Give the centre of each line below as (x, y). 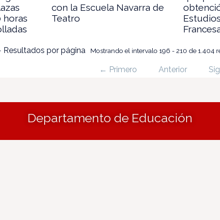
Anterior (173, 69)
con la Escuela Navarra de (108, 7)
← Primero (118, 69)
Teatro (66, 18)
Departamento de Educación (110, 118)
